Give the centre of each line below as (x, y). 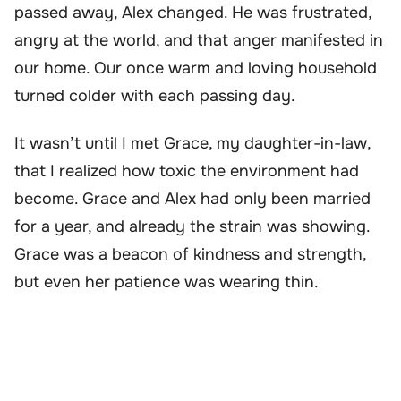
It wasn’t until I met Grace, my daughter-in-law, (192, 144)
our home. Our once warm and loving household (196, 68)
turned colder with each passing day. (155, 95)
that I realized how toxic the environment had (187, 171)
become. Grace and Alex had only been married (192, 199)
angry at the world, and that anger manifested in (199, 40)
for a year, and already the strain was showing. (192, 227)
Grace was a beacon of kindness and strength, (190, 255)
